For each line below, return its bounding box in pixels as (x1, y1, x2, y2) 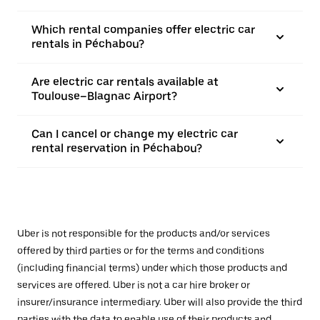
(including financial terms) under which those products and (17, 262, 287, 274)
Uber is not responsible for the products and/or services (17, 228, 270, 239)
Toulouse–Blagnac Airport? (31, 89, 177, 103)
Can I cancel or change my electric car (31, 127, 238, 141)
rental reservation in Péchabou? (31, 141, 202, 155)
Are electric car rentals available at (31, 75, 219, 89)
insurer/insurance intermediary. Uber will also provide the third (17, 296, 302, 308)
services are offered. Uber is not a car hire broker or (17, 279, 250, 291)
